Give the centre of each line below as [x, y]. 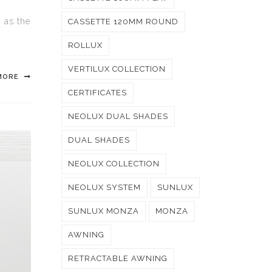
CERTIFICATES [97, 93]
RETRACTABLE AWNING [118, 258]
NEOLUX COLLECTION [114, 164]
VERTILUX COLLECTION [117, 69]
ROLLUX [85, 45]
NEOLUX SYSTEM [104, 187]
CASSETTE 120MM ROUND [123, 22]
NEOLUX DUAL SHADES [118, 116]
